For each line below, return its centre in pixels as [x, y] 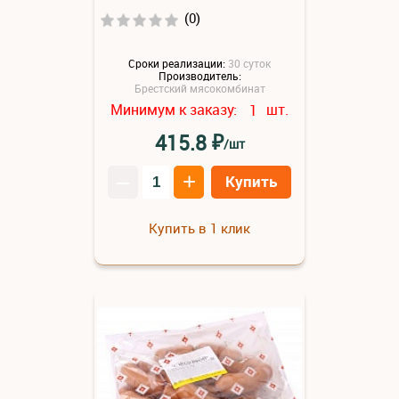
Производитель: [199, 75]
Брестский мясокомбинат [199, 88]
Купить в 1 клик [199, 228]
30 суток [249, 63]
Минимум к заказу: [175, 109]
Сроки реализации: [177, 63]
